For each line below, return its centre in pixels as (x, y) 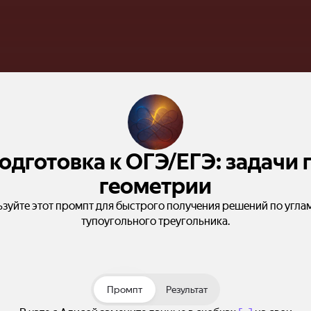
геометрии (155, 186)
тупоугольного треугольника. (155, 221)
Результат (186, 289)
